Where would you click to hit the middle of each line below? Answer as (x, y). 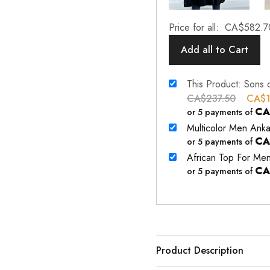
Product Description (199, 250)
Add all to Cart (214, 50)
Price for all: (195, 27)
